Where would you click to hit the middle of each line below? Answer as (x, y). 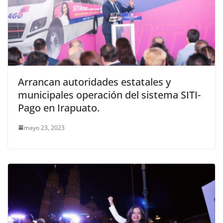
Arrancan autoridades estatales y (94, 82)
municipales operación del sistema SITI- (109, 95)
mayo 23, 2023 (44, 127)
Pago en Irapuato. (59, 108)
